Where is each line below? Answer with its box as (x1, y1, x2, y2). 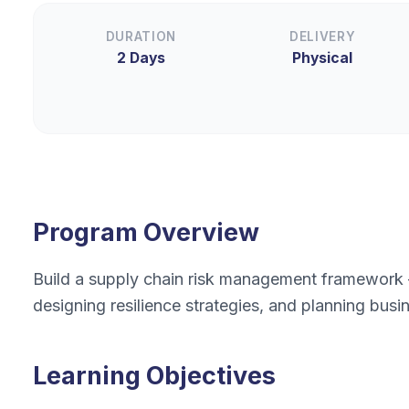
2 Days (116, 49, 165, 67)
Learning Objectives (33, 361, 276, 391)
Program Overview (33, 217, 259, 247)
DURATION (105, 28, 177, 44)
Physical (292, 49, 353, 67)
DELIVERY (288, 28, 356, 44)
